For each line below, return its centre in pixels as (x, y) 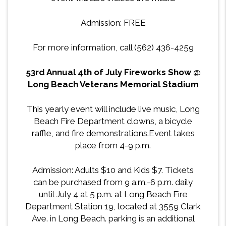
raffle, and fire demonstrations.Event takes (113, 133)
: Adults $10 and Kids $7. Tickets (133, 170)
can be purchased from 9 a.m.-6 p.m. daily (113, 182)
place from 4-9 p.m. (113, 146)
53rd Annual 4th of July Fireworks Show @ (113, 72)
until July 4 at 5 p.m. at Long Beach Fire (113, 194)
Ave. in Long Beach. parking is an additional (113, 219)
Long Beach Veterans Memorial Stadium (113, 84)
